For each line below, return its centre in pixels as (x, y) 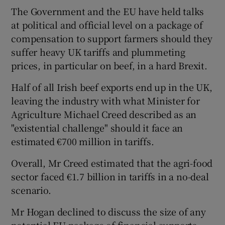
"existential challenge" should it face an (97, 128)
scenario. (31, 190)
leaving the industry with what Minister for (105, 101)
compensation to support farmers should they (112, 38)
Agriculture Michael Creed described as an (104, 114)
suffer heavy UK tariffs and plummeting (98, 52)
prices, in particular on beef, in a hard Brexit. (109, 66)
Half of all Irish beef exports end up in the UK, (112, 87)
